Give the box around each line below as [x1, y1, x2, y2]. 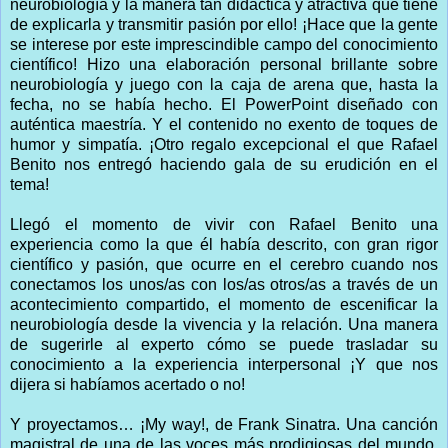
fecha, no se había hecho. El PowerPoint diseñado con [10, 95, 438, 113]
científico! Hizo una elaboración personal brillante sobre [10, 55, 438, 73]
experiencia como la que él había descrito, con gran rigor [10, 235, 438, 253]
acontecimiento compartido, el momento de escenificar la [10, 295, 438, 313]
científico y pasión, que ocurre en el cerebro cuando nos [10, 255, 438, 273]
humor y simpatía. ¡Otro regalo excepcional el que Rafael [10, 135, 438, 153]
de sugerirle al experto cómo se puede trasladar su [10, 335, 438, 353]
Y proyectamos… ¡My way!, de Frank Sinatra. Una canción [10, 415, 438, 433]
